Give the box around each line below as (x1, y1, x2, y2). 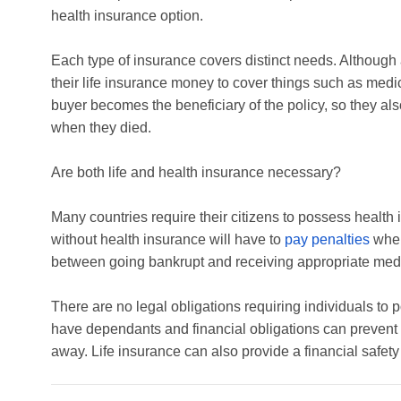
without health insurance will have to (51, 232, 285, 248)
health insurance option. (51, 8, 203, 24)
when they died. (51, 120, 151, 136)
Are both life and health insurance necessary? (51, 165, 341, 181)
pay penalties (285, 232, 370, 248)
